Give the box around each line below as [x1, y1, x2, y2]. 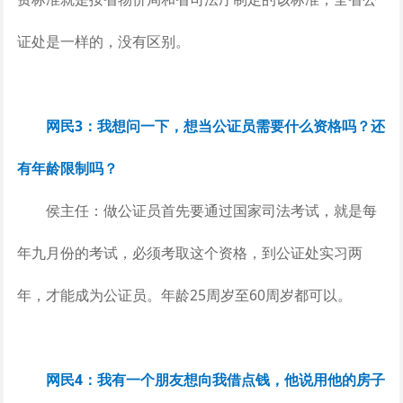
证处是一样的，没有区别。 [16, 31, 190, 51]
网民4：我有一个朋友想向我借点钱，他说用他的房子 [45, 369, 385, 390]
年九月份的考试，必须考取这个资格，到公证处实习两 [16, 242, 363, 263]
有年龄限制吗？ [16, 157, 118, 178]
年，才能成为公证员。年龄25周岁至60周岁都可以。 [16, 284, 352, 305]
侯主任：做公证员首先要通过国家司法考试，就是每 [16, 200, 377, 220]
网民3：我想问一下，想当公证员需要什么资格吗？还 [45, 115, 385, 136]
